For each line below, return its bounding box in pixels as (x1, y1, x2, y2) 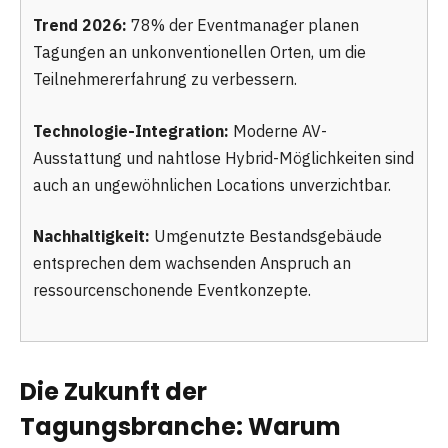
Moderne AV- (229, 120, 327, 141)
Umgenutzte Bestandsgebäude (150, 226, 382, 247)
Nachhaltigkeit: (33, 226, 150, 247)
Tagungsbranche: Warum (20, 409, 341, 443)
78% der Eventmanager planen (127, 15, 359, 35)
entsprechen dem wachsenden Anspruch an (33, 253, 351, 274)
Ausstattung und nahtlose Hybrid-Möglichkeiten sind (33, 147, 414, 168)
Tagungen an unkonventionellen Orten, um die (33, 42, 366, 62)
